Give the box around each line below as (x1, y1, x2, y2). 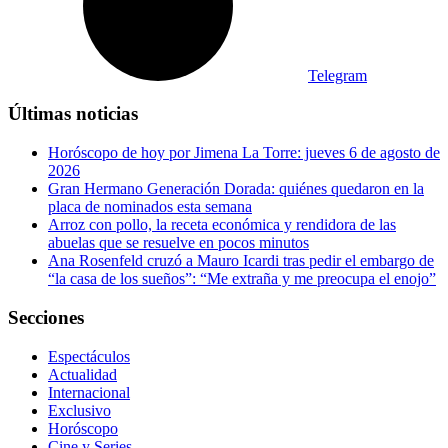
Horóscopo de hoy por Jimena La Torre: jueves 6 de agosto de (48, 144, 440, 162)
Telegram (308, 66, 367, 84)
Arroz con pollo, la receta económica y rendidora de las (48, 216, 396, 234)
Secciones (8, 306, 84, 328)
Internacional (48, 383, 130, 401)
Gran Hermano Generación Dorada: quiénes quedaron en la (48, 180, 424, 198)
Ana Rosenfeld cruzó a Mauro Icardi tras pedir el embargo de (48, 252, 434, 270)
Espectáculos (48, 347, 130, 365)
